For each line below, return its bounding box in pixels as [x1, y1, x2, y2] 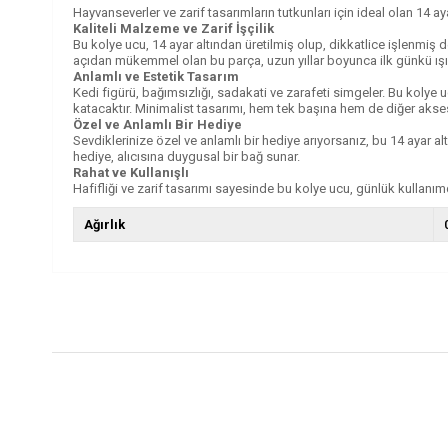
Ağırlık [84, 216, 125, 232]
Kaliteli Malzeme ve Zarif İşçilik [73, 20, 274, 36]
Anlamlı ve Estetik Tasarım [73, 68, 239, 84]
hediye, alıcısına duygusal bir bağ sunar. [73, 148, 300, 164]
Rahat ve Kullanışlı [73, 164, 189, 180]
